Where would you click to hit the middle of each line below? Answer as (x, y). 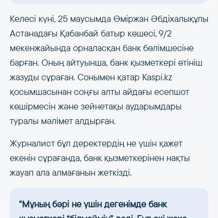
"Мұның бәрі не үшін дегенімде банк (93, 204)
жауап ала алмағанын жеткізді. (71, 172)
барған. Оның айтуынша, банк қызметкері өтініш (106, 62)
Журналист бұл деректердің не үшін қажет (96, 143)
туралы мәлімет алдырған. (63, 121)
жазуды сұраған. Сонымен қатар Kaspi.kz (91, 77)
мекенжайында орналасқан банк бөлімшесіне (102, 48)
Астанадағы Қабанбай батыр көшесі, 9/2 (91, 33)
